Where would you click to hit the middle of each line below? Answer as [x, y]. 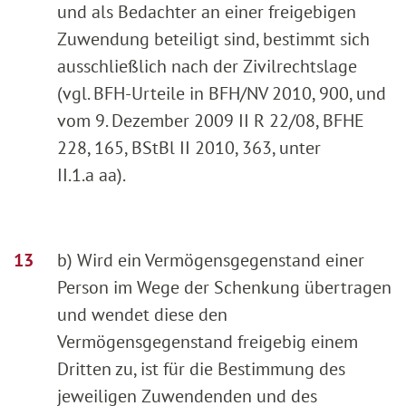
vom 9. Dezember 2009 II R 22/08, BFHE [211, 120]
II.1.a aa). [92, 174]
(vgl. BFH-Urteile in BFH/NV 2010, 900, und [222, 93]
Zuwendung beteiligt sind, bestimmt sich [213, 39]
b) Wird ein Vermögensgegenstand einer [211, 260]
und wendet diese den [142, 314]
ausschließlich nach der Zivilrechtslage [207, 66]
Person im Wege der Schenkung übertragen [224, 287]
